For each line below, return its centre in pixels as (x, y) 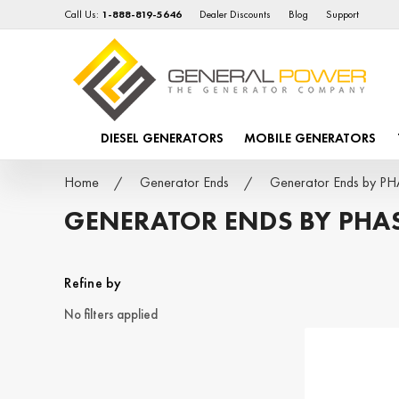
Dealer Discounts (236, 14)
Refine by (93, 283)
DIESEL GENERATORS (163, 138)
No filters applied (111, 314)
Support (343, 14)
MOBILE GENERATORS (310, 138)
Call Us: (83, 14)
